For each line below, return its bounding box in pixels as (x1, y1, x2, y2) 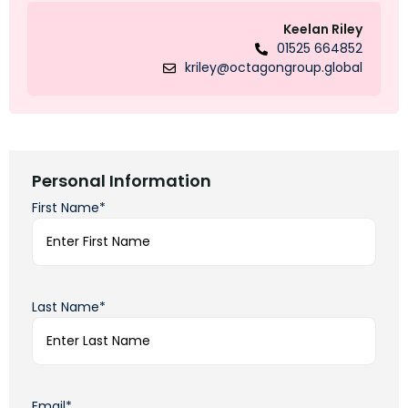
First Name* (32, 199, 106, 218)
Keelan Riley (283, 20, 362, 39)
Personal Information (32, 169, 211, 193)
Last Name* (32, 298, 106, 317)
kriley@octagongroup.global (185, 58, 362, 77)
